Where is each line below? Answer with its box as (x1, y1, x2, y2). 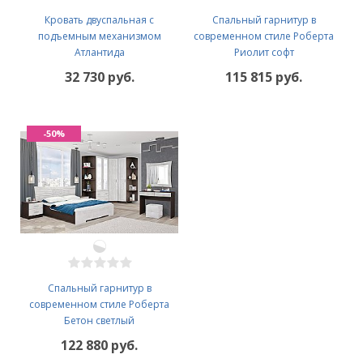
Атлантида (74, 45, 125, 59)
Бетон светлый (64, 313, 135, 327)
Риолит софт (233, 45, 294, 59)
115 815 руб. (225, 67, 302, 86)
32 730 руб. (64, 67, 135, 86)
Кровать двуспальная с (45, 12, 154, 27)
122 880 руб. (61, 335, 138, 354)
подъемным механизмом (37, 28, 161, 43)
